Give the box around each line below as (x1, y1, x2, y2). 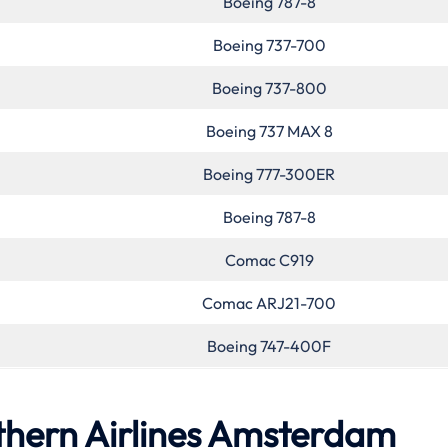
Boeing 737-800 (211, 77, 327, 98)
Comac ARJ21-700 (202, 292, 336, 313)
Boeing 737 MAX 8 (205, 120, 333, 141)
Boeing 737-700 (212, 34, 326, 55)
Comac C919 (224, 249, 314, 270)
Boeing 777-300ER (203, 163, 335, 184)
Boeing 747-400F (207, 335, 331, 356)
